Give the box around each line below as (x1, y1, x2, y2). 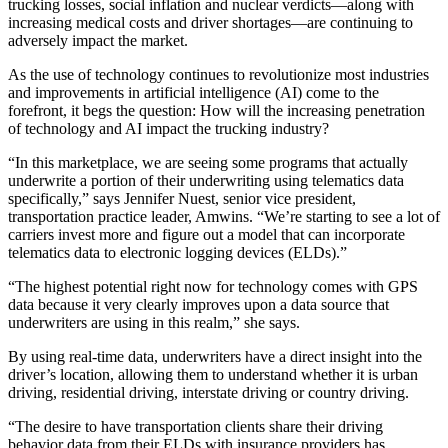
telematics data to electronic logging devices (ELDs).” (8, 244, 347, 262)
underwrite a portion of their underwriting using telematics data (8, 172, 404, 190)
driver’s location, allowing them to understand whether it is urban (8, 366, 418, 384)
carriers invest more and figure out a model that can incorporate (8, 226, 405, 244)
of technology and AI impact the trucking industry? (8, 120, 329, 138)
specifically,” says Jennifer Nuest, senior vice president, (8, 190, 356, 208)
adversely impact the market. (8, 32, 188, 50)
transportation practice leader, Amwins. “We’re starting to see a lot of (8, 208, 440, 226)
